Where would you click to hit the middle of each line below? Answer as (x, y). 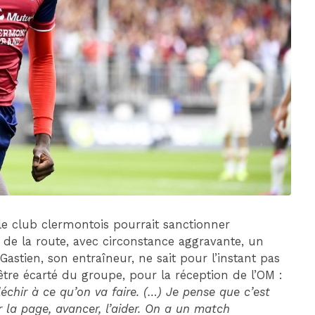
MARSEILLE (269, 91)
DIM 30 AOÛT (216, 26)
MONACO (167, 91)
